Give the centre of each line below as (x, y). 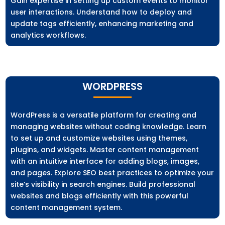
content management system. (67, 208)
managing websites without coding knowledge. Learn (109, 127)
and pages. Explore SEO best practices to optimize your (113, 173)
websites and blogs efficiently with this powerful (100, 196)
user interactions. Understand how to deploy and (101, 12)
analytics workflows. (48, 35)
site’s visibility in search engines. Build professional (103, 185)
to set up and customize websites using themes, (99, 138)
